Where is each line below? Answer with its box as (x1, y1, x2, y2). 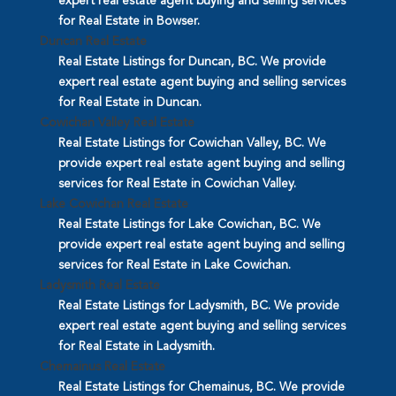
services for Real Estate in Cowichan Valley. (57, 177, 296, 190)
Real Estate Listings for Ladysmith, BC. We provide (57, 299, 339, 312)
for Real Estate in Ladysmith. (57, 339, 215, 353)
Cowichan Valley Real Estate (39, 116, 194, 129)
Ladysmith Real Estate (39, 278, 160, 292)
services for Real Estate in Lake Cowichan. (57, 258, 291, 271)
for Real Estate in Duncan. (57, 95, 202, 109)
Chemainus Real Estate (39, 360, 165, 373)
